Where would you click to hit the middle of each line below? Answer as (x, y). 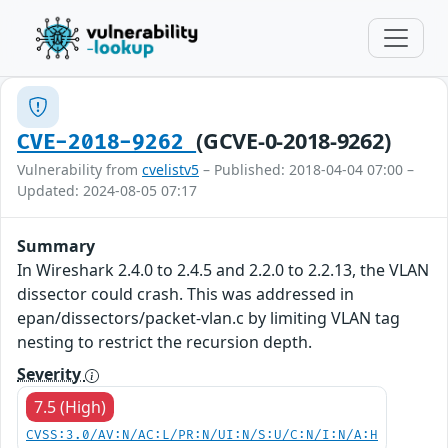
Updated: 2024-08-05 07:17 (107, 190)
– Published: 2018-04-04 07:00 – (306, 169)
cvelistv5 (170, 169)
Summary (56, 246)
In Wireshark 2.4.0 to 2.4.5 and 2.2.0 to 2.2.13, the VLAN (223, 270)
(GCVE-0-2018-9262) (293, 140)
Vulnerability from (79, 169)
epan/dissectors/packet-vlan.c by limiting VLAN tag (208, 318)
